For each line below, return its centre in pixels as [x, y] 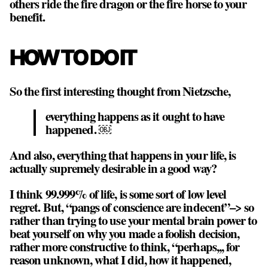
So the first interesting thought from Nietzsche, [120, 91]
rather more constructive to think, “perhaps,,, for [125, 247]
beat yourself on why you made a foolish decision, [125, 234]
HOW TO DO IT [73, 57]
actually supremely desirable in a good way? [113, 168]
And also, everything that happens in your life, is [123, 155]
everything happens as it [104, 116]
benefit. [28, 16]
